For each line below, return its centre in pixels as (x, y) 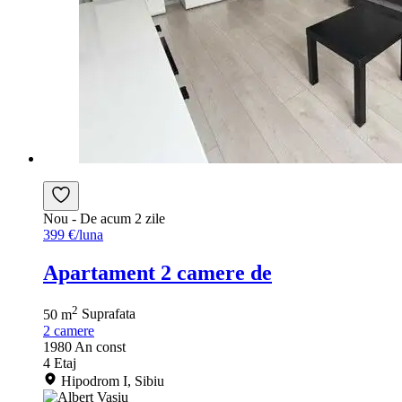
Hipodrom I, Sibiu (113, 380)
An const (100, 346)
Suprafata (109, 314)
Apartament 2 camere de (157, 272)
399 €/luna (73, 234)
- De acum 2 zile (118, 218)
